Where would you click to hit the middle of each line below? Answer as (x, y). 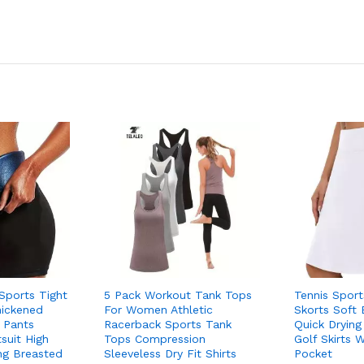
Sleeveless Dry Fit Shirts (170, 353)
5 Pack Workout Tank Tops (178, 295)
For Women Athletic (158, 309)
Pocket (313, 353)
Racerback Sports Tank (168, 324)
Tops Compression (155, 338)
